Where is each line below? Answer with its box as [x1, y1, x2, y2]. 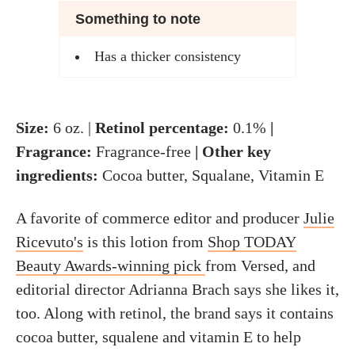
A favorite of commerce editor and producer [16, 209, 303, 227]
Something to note [75, 11, 200, 27]
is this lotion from [83, 233, 208, 250]
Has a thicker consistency [94, 48, 241, 64]
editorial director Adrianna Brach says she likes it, [16, 281, 339, 298]
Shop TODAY [208, 233, 296, 250]
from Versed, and [205, 257, 315, 274]
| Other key [191, 143, 271, 160]
